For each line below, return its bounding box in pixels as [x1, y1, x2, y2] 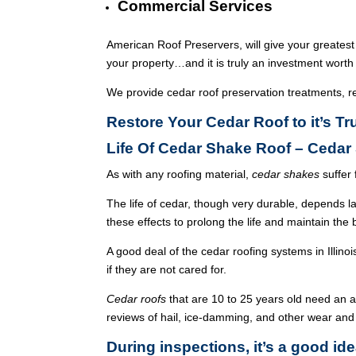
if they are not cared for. [106, 263, 227, 276]
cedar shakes [252, 168, 320, 180]
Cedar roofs [106, 292, 167, 305]
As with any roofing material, [106, 168, 253, 180]
